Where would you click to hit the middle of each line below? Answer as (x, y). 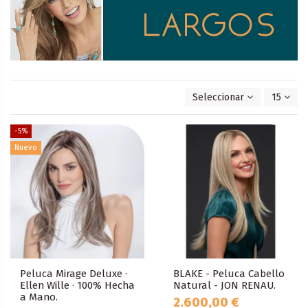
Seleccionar (219, 98)
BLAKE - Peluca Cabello (229, 274)
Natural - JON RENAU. (224, 285)
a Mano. (39, 297)
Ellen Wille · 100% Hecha (77, 285)
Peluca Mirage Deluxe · (74, 274)
